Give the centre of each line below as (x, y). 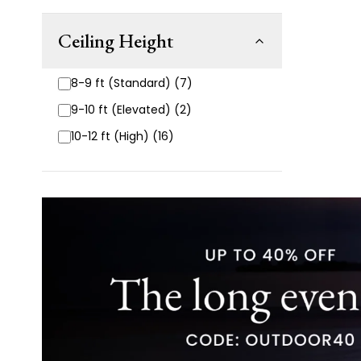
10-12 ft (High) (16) (122, 136)
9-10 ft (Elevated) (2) (131, 110)
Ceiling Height (116, 41)
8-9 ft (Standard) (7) (132, 83)
